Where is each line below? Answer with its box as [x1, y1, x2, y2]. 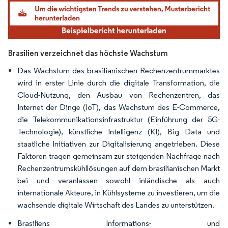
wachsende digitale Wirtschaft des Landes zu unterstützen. [17, 199, 214, 210]
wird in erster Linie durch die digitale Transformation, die [17, 77, 220, 88]
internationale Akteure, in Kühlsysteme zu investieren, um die [17, 187, 220, 197]
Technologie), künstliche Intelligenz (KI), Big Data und [17, 126, 220, 136]
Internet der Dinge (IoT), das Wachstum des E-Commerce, [17, 102, 220, 112]
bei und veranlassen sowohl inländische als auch [17, 175, 220, 185]
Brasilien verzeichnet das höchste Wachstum [8, 48, 168, 58]
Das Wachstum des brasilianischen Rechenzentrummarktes [17, 65, 220, 75]
